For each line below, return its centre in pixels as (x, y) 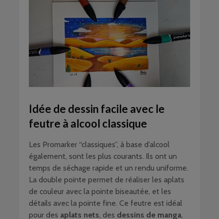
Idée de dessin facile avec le (97, 109)
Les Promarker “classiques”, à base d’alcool (99, 145)
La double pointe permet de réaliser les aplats (107, 180)
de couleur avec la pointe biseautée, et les (100, 192)
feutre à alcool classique (88, 124)
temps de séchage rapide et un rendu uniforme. (109, 168)
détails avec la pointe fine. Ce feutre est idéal (106, 203)
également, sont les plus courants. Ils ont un (103, 156)
